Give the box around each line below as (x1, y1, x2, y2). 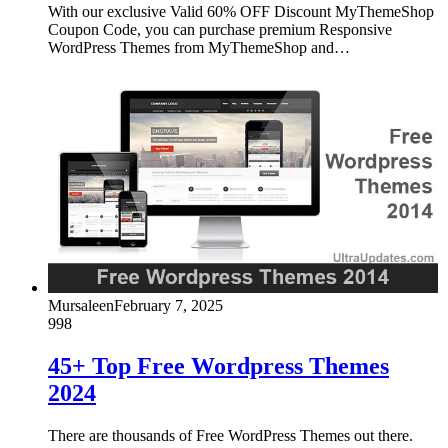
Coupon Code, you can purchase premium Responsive (48, 20, 392, 38)
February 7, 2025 (114, 296, 223, 314)
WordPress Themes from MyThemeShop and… (48, 38, 350, 56)
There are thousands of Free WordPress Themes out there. (48, 426, 413, 444)
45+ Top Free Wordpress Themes (48, 352, 389, 379)
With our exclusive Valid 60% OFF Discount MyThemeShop (48, 2, 434, 20)
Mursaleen (48, 296, 114, 314)
